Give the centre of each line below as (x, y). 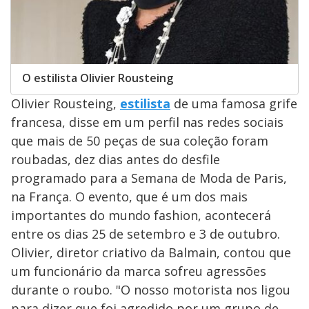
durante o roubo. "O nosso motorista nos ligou (151, 289)
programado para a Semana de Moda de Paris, (149, 178)
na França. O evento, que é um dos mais (129, 196)
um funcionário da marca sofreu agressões (139, 271)
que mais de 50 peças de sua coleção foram (140, 140)
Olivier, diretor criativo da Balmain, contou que (151, 252)
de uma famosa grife (234, 103)
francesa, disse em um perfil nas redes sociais (147, 122)
